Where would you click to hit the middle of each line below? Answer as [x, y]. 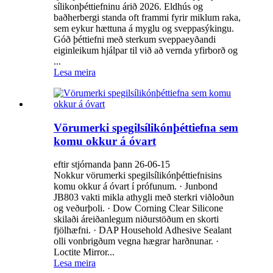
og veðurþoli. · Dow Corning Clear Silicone [138, 208]
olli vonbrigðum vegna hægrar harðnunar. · [136, 241]
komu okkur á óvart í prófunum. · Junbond [136, 186]
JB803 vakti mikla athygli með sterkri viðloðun [144, 197]
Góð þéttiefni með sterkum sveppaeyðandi [135, 39]
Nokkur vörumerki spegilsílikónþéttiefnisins [138, 175]
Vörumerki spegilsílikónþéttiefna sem [146, 127]
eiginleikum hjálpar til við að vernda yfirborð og [146, 50]
